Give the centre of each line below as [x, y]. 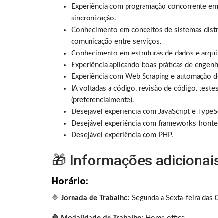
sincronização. [94, 18]
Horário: [70, 181]
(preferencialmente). [104, 100]
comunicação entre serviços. [116, 42]
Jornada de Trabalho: [95, 198]
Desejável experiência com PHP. [122, 135]
